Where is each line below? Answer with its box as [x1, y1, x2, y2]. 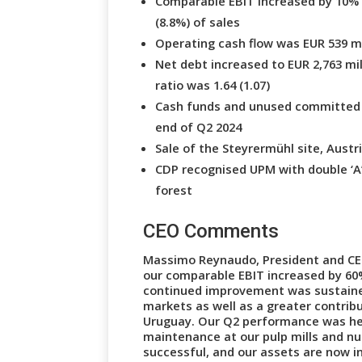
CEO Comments [143, 219, 280, 242]
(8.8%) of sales [155, 13, 241, 30]
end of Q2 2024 [155, 118, 242, 135]
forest [155, 181, 193, 198]
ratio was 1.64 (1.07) [155, 76, 271, 93]
